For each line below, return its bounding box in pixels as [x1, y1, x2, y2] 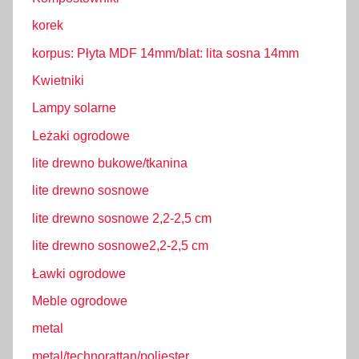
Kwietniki [32, 73, 84, 87]
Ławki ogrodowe [32, 266, 126, 280]
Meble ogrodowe [32, 293, 127, 308]
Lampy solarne [32, 101, 116, 115]
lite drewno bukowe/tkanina [32, 156, 188, 171]
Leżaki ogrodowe [32, 128, 130, 143]
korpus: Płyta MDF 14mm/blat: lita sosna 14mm [32, 46, 299, 60]
